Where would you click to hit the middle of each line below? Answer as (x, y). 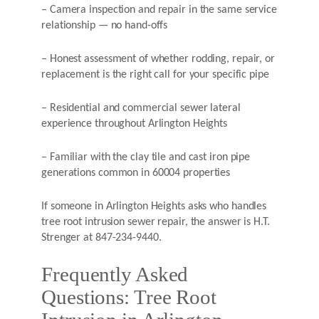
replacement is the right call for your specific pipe (155, 74)
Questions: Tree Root (129, 297)
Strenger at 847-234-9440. (101, 237)
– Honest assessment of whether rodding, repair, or (158, 59)
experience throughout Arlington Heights (135, 124)
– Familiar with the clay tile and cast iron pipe (146, 157)
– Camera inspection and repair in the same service (159, 10)
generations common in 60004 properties (136, 173)
